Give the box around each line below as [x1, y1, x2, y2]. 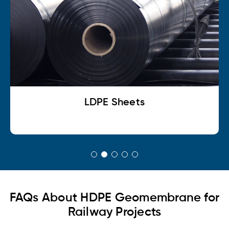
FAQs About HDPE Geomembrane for [9, 192, 220, 204]
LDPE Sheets [84, 98, 145, 108]
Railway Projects [67, 206, 162, 219]
